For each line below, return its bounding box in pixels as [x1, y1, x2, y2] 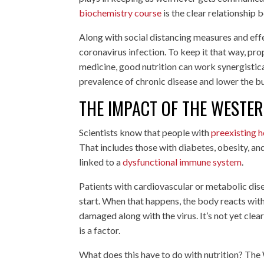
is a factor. [79, 224, 121, 236]
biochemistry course [79, 6, 162, 18]
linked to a [79, 156, 123, 167]
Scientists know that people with [79, 126, 212, 138]
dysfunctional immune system [123, 156, 242, 167]
